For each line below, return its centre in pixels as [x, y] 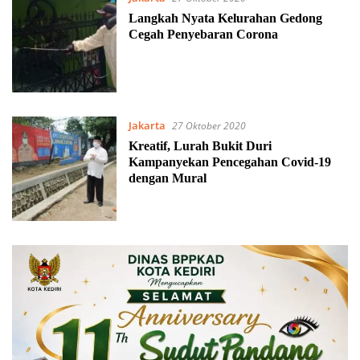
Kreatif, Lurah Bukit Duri [200, 146]
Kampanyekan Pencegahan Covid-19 [229, 162]
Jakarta [147, 126]
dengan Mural [167, 178]
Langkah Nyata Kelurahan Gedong [225, 18]
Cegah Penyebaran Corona [203, 34]
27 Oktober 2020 [209, 126]
